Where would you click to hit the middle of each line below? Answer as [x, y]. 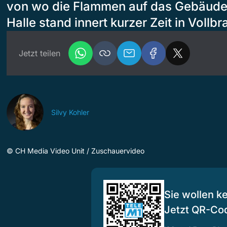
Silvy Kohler [70, 112]
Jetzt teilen [40, 53]
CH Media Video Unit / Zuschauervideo [80, 150]
